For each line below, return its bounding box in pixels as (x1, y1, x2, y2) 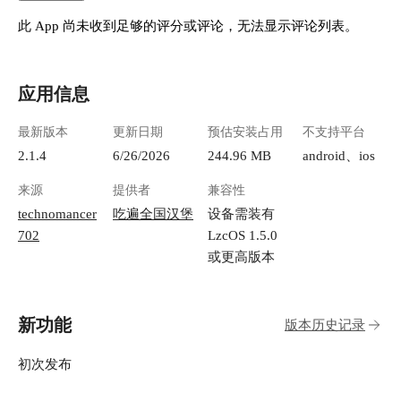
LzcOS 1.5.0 (208, 227, 277, 243)
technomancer (18, 206, 97, 222)
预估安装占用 (208, 125, 283, 140)
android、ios (303, 148, 375, 164)
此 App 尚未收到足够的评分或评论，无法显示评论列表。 (18, 18, 358, 34)
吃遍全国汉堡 (113, 206, 193, 222)
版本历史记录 (285, 317, 365, 333)
